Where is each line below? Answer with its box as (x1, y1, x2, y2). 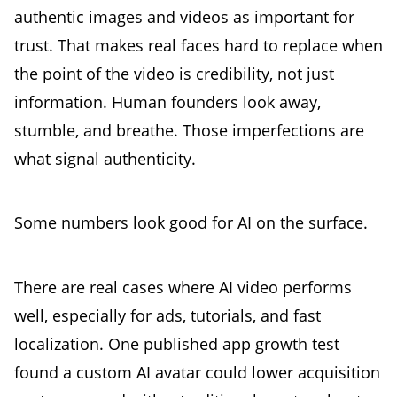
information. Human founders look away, (14, 90, 321, 113)
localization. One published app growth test (14, 332, 339, 354)
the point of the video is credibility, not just (14, 62, 334, 84)
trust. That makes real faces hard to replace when (14, 34, 383, 56)
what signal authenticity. (14, 147, 196, 169)
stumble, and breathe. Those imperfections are (14, 119, 364, 141)
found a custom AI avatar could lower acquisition (14, 361, 380, 383)
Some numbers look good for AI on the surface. (14, 212, 368, 234)
